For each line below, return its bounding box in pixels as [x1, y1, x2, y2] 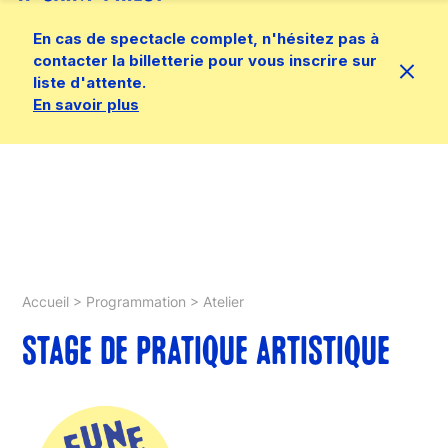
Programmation [86, 293, 187, 310]
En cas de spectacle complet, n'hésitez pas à [33, 29, 379, 48]
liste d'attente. [33, 73, 146, 92]
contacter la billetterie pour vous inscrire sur [33, 51, 377, 70]
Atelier [203, 293, 245, 310]
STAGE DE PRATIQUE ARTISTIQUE [22, 336, 391, 372]
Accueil [22, 293, 70, 310]
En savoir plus [33, 95, 139, 114]
